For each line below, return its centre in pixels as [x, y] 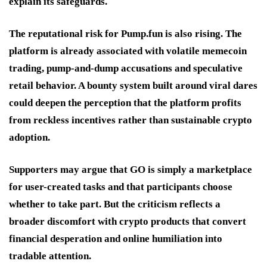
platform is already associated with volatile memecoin [128, 51]
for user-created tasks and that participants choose [121, 187]
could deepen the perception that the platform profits [125, 103]
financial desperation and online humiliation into [116, 238]
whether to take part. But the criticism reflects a [115, 204]
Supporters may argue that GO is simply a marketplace [131, 169]
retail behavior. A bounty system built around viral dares [133, 85]
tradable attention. [50, 256]
